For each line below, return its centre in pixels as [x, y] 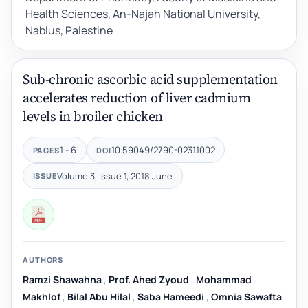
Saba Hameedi [171, 297]
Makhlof [42, 297]
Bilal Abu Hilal [99, 297]
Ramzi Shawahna [62, 280]
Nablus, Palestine [69, 31]
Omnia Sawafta [246, 297]
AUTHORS [43, 259]
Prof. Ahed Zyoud [149, 280]
